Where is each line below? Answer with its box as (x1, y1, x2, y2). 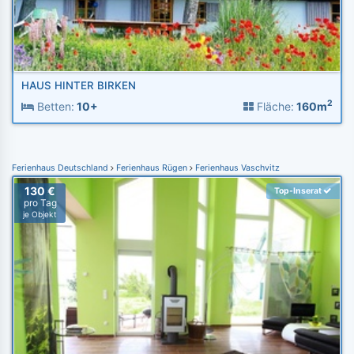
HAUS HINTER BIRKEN (21, 78, 136, 92)
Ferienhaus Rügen (114, 162, 190, 173)
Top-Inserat (274, 185, 323, 196)
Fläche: (254, 99, 294, 113)
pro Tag (23, 196, 57, 209)
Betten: (34, 99, 74, 113)
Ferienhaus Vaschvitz (193, 162, 280, 173)
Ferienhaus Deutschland (12, 162, 111, 173)
